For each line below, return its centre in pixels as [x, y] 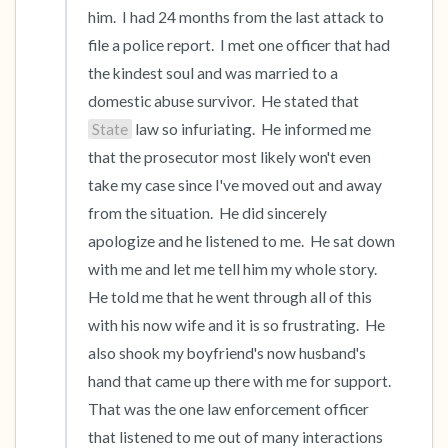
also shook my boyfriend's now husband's [227, 353]
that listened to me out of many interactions [235, 437]
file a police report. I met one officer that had [239, 45]
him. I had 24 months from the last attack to [236, 17]
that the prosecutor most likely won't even [229, 157]
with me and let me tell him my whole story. [232, 269]
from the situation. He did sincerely [207, 213]
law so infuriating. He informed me [251, 129]
